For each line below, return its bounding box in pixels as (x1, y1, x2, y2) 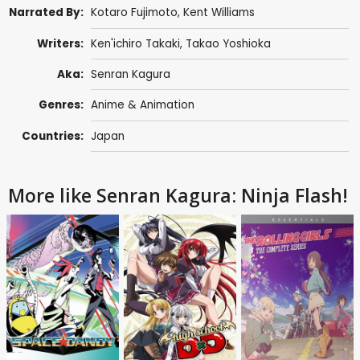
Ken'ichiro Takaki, (90, 35, 186, 51)
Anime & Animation (90, 97, 194, 113)
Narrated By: (9, 5, 84, 21)
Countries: (22, 128, 84, 144)
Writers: (37, 35, 84, 51)
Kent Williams (182, 5, 255, 21)
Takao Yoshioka (185, 35, 271, 51)
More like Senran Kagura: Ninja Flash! (8, 182, 348, 208)
